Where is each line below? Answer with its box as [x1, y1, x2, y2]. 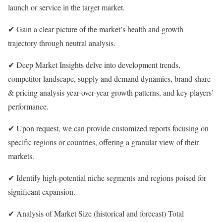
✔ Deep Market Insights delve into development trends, [8, 59, 180, 70]
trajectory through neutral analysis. [8, 38, 115, 49]
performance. [8, 101, 49, 112]
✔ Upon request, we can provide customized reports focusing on [8, 123, 209, 134]
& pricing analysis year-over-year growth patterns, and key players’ [8, 87, 214, 98]
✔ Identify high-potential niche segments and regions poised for [8, 172, 206, 183]
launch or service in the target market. [8, 2, 125, 13]
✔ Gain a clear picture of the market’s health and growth [8, 24, 183, 35]
